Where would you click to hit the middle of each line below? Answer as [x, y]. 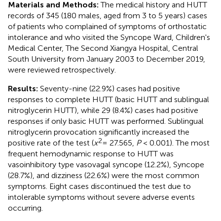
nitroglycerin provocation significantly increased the [99, 132]
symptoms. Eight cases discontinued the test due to [99, 186]
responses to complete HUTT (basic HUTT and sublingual [109, 99]
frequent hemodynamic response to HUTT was [91, 153]
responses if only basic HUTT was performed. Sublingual [106, 121]
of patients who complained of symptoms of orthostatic [107, 26]
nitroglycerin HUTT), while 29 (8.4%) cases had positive [103, 110]
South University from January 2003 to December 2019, [107, 59]
